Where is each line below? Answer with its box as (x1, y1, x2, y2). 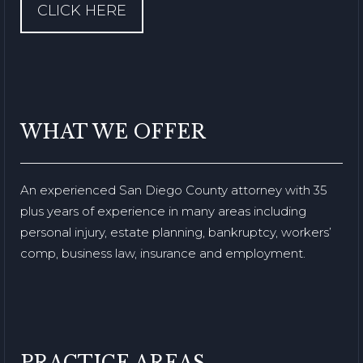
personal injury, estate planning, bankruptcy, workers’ (20, 224, 331, 240)
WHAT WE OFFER (20, 120, 206, 143)
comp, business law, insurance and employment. (20, 245, 305, 261)
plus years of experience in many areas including (20, 203, 306, 219)
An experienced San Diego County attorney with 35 (20, 181, 327, 198)
